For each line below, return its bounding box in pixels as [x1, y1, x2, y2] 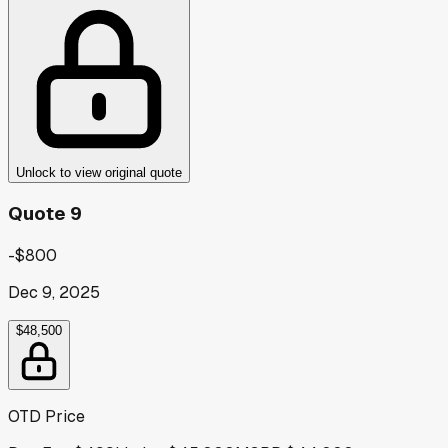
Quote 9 [8, 201, 82, 227]
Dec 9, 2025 [8, 281, 100, 303]
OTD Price [8, 405, 85, 427]
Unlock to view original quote [16, 164, 182, 180]
